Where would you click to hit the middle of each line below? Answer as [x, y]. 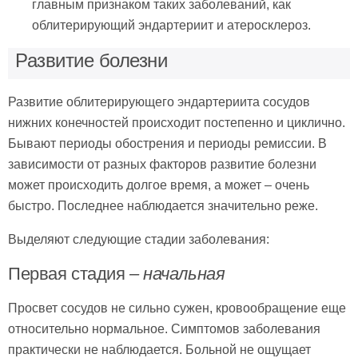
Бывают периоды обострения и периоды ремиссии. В [167, 143]
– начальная [175, 273]
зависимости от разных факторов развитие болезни [162, 164]
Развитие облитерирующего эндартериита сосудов [159, 101]
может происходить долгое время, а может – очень [159, 185]
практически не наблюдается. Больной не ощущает [159, 349]
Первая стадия [67, 273]
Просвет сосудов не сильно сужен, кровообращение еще [177, 308]
